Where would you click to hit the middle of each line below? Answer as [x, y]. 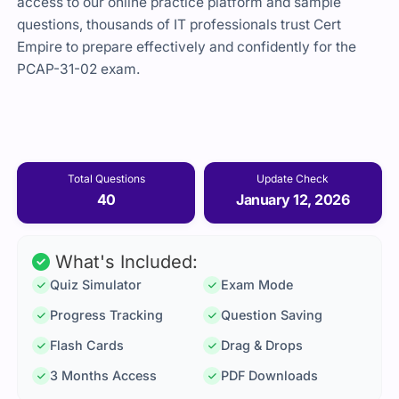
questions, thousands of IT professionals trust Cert [179, 25]
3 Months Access [104, 376]
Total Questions [106, 178]
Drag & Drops [262, 346]
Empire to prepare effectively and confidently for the [187, 47]
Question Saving [272, 315]
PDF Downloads [269, 376]
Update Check [293, 178]
